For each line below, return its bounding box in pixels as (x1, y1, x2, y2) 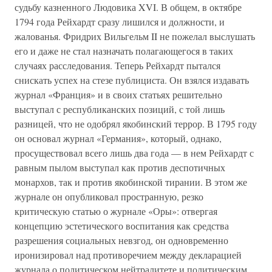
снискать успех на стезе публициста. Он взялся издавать (15, 73, 249, 86)
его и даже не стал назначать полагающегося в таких (15, 44, 233, 57)
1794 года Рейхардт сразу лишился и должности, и (15, 15, 225, 28)
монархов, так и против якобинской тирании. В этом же (15, 175, 247, 188)
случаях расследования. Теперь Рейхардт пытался (15, 59, 220, 72)
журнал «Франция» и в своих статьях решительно (15, 88, 222, 101)
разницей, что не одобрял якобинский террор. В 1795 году (15, 117, 257, 130)
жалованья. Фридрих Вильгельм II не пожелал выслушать (15, 30, 255, 42)
